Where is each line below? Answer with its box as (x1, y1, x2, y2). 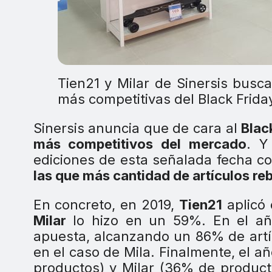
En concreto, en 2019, (33, 197, 179, 213)
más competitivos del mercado (33, 136, 246, 152)
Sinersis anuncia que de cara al (33, 120, 242, 137)
